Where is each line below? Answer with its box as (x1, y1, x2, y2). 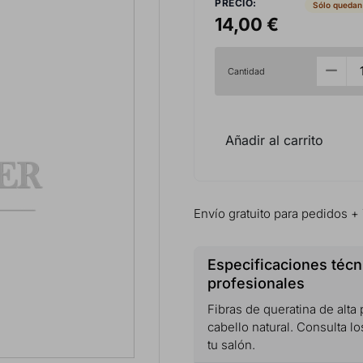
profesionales (207, 274, 305, 292)
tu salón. (207, 336, 255, 352)
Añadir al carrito (225, 131, 323, 148)
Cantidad (228, 65, 265, 77)
